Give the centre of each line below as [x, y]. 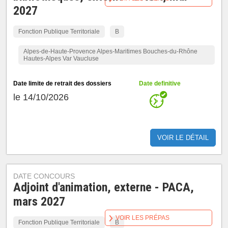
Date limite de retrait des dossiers [63, 83]
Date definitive [160, 83]
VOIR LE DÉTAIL [183, 138]
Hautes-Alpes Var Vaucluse [61, 59]
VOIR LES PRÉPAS [142, 218]
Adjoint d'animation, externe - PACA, [104, 187]
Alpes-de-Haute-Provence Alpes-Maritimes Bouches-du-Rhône [111, 51]
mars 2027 [39, 202]
